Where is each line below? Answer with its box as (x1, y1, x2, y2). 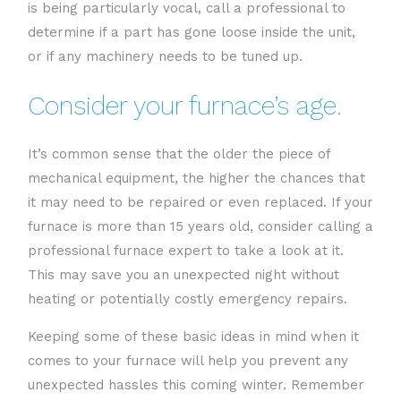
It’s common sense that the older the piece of (28, 145, 330, 162)
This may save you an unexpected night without (28, 266, 339, 283)
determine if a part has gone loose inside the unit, (28, 23, 355, 40)
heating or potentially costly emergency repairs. (28, 290, 347, 307)
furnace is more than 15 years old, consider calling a (28, 218, 373, 235)
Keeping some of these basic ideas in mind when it (28, 328, 359, 345)
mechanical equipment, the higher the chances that (28, 169, 365, 186)
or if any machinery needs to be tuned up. (28, 47, 303, 64)
